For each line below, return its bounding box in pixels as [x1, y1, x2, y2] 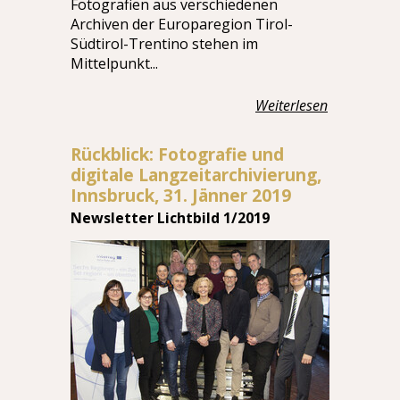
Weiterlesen [255, 96, 328, 115]
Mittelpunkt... [71, 54, 158, 73]
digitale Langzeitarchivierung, [71, 162, 321, 187]
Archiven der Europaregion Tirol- [71, 14, 293, 34]
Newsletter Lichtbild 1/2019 [71, 208, 270, 228]
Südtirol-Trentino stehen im [71, 34, 258, 54]
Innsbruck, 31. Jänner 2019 [71, 183, 291, 207]
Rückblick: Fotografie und [71, 142, 284, 166]
